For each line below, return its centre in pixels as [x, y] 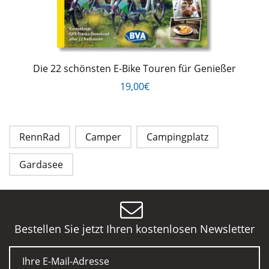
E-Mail [27, 252]
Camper [103, 137]
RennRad [40, 137]
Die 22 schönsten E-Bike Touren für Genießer [134, 69]
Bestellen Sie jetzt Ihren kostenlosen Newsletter [134, 229]
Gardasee [41, 165]
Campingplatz [177, 137]
